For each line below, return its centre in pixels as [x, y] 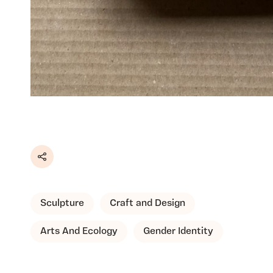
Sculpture [62, 204]
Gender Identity [178, 232]
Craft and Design [147, 204]
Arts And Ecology [79, 232]
